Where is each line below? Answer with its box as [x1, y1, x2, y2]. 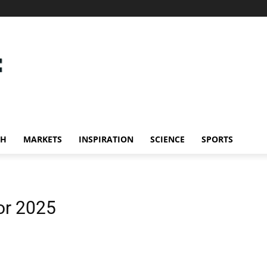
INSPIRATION [79, 133, 133, 145]
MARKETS [23, 133, 62, 145]
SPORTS [201, 133, 233, 145]
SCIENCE [150, 133, 185, 145]
